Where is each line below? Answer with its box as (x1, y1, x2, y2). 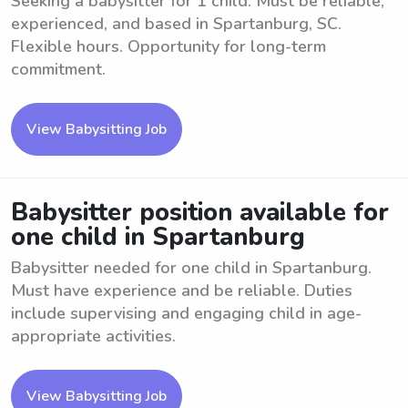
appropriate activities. (11, 325, 176, 347)
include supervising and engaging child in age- (11, 302, 362, 324)
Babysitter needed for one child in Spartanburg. (11, 257, 372, 279)
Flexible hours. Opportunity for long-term (11, 36, 326, 57)
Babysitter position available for (11, 196, 389, 229)
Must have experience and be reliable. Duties (11, 280, 352, 301)
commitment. (11, 58, 106, 80)
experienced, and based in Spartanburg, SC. (11, 13, 342, 35)
